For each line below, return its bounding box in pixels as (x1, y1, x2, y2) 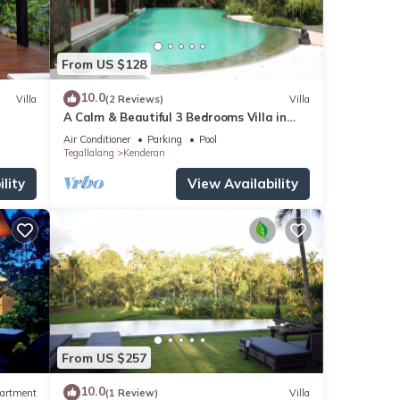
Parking (146, 133, 182, 146)
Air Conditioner (62, 133, 130, 146)
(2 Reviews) (104, 92, 163, 105)
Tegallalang (62, 146, 114, 160)
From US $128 (61, 55, 146, 72)
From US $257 (61, 349, 146, 366)
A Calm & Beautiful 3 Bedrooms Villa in (62, 110, 287, 125)
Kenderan (122, 146, 165, 160)
